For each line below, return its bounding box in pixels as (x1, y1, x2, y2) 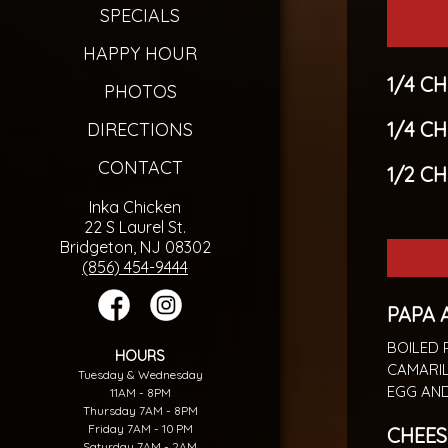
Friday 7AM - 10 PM (87, 420, 193, 436)
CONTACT (97, 155, 183, 179)
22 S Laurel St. (84, 216, 186, 237)
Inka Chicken (89, 196, 181, 217)
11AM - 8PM (109, 384, 171, 400)
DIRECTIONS (87, 117, 193, 141)
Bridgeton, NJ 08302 (59, 236, 211, 257)
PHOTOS (103, 79, 177, 103)
